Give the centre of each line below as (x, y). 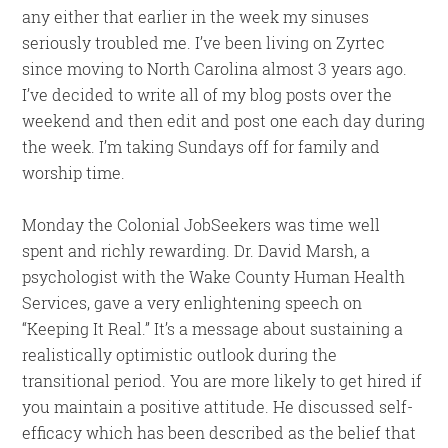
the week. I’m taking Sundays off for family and (201, 146)
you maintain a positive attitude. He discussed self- (218, 406)
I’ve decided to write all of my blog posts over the (207, 94)
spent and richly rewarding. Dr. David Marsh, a (196, 250)
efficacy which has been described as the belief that (219, 432)
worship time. (74, 172)
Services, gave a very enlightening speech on (192, 302)
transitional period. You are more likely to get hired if (222, 380)
